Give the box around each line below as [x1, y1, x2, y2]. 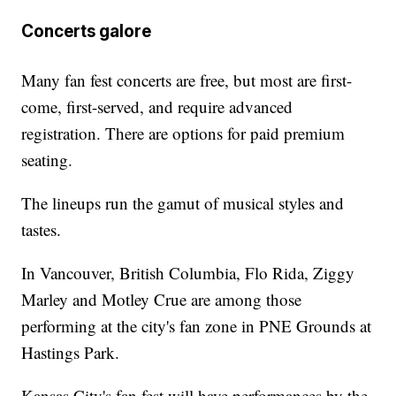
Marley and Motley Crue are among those [21, 288, 302, 311]
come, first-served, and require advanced [21, 95, 293, 118]
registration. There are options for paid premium [21, 122, 346, 145]
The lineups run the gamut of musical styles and [21, 192, 345, 215]
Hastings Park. [21, 341, 120, 364]
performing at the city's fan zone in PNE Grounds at [21, 315, 372, 338]
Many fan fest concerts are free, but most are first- [21, 69, 353, 92]
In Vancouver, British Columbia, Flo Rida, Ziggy [21, 262, 355, 285]
